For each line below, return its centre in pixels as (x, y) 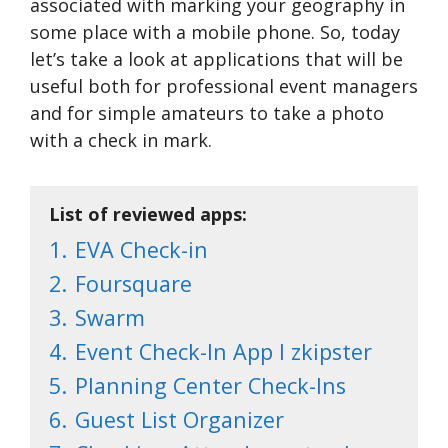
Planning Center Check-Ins (210, 386)
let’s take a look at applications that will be (216, 59)
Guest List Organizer (179, 420)
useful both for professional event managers (224, 86)
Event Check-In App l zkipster (223, 352)
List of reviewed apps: (148, 214)
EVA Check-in (141, 250)
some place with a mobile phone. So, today (215, 32)
